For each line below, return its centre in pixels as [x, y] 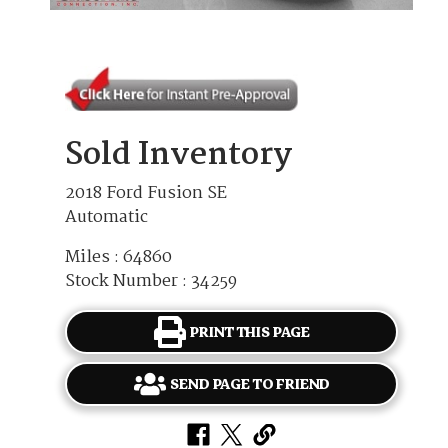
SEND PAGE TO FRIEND [250, 384]
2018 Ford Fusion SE [146, 194]
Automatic [106, 218]
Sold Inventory [178, 156]
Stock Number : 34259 [151, 282]
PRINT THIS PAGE [250, 332]
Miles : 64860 [118, 258]
